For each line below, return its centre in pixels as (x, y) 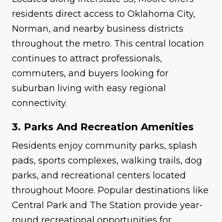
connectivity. (39, 103)
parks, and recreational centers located (99, 176)
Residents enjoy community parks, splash (105, 146)
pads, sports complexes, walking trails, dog (107, 161)
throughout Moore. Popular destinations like (110, 191)
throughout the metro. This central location (108, 44)
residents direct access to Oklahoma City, (104, 14)
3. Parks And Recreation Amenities (103, 127)
